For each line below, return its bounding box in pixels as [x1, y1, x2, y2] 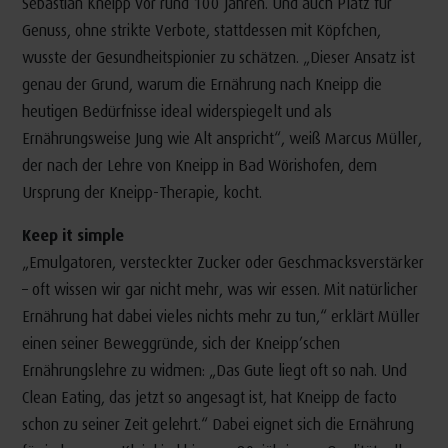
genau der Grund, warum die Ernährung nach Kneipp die [21, 74, 382, 94]
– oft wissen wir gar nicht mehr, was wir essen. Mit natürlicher [21, 279, 418, 299]
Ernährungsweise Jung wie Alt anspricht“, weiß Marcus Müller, [21, 128, 422, 148]
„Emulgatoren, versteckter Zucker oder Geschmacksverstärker [21, 252, 424, 272]
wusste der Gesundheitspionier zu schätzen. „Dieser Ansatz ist [21, 47, 415, 67]
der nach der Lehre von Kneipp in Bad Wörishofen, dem [21, 155, 377, 175]
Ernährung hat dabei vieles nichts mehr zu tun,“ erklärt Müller [21, 306, 420, 326]
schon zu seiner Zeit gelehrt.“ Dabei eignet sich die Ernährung [21, 414, 414, 434]
